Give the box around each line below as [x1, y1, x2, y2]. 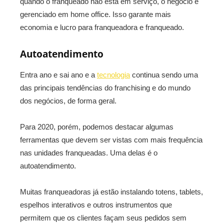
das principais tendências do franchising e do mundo [20, 83, 190, 92]
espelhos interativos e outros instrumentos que [20, 200, 172, 209]
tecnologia [97, 70, 130, 79]
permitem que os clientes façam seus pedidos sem [20, 213, 186, 222]
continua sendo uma [130, 70, 198, 79]
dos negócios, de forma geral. [20, 96, 116, 105]
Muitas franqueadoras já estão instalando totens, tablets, [20, 187, 203, 196]
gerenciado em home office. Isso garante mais [20, 10, 171, 19]
